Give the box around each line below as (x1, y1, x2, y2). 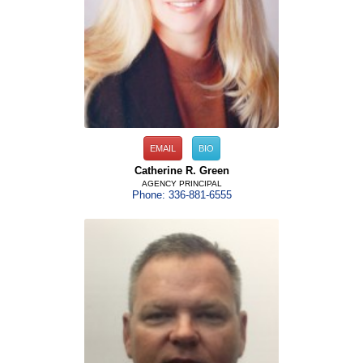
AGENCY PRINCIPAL (141, 178, 222, 188)
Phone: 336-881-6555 (131, 189, 232, 201)
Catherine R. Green (134, 164, 229, 177)
